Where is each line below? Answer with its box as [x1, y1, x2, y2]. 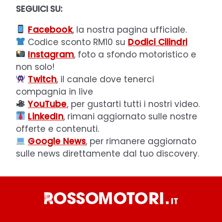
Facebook [28, 23, 72, 36]
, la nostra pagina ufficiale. [72, 23, 187, 36]
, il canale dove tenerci [56, 73, 155, 85]
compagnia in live [16, 85, 93, 98]
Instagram [28, 48, 74, 60]
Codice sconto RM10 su [25, 36, 128, 48]
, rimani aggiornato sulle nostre [63, 110, 197, 122]
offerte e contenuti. [16, 122, 99, 135]
